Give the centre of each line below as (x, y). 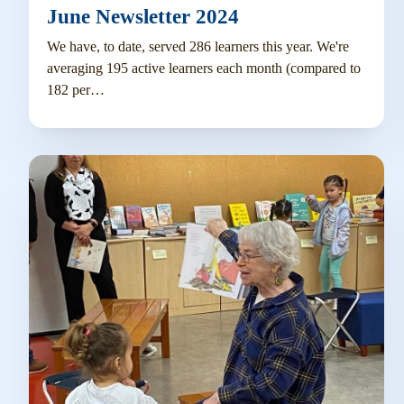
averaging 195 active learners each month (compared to (203, 69)
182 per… (75, 90)
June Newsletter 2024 (142, 17)
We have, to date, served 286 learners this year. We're (197, 47)
